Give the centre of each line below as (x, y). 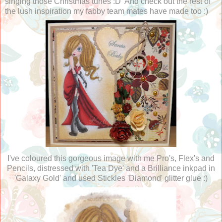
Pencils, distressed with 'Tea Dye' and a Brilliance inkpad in (111, 168)
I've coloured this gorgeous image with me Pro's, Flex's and (111, 158)
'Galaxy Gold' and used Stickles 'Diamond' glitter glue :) (111, 178)
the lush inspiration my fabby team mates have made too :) (107, 11)
